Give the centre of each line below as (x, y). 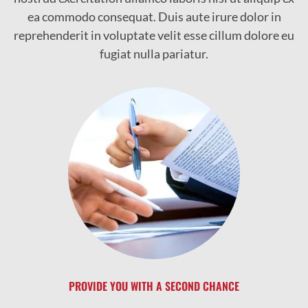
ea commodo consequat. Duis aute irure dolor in (154, 17)
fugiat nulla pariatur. (154, 54)
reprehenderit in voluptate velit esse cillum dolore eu (154, 35)
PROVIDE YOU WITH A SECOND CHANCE (154, 286)
